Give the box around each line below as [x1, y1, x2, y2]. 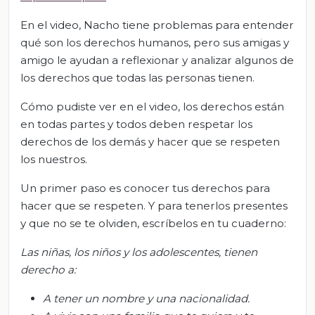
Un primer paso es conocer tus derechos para [20, 181, 270, 195]
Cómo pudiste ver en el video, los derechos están [20, 99, 284, 113]
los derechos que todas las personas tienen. [20, 70, 255, 84]
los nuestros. [20, 152, 87, 166]
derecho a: [20, 262, 76, 276]
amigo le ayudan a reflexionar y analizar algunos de [20, 53, 294, 67]
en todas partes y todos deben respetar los [20, 117, 252, 131]
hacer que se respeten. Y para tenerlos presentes [20, 198, 288, 212]
